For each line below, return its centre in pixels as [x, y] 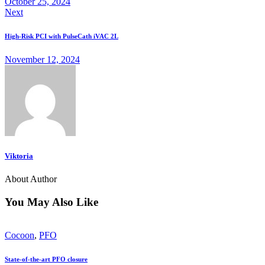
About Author [31, 179]
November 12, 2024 [42, 59]
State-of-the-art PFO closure [46, 259]
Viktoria [19, 156]
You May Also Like [51, 202]
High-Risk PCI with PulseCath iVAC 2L [62, 36]
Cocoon [20, 235]
